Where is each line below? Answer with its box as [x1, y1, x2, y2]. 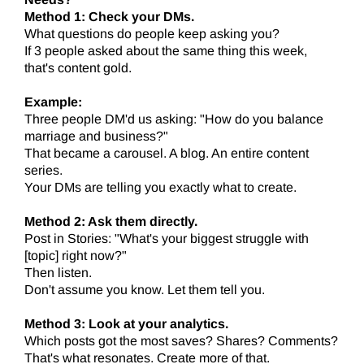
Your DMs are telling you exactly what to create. [24, 180, 297, 195]
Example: [24, 95, 82, 110]
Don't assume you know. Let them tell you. [24, 283, 265, 297]
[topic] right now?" [24, 249, 127, 263]
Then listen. [24, 266, 92, 280]
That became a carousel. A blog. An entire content [24, 146, 309, 161]
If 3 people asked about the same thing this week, [24, 44, 307, 58]
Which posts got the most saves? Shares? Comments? [24, 334, 338, 349]
